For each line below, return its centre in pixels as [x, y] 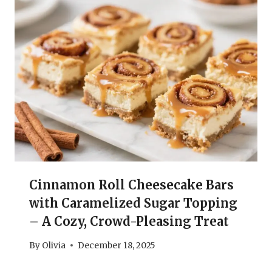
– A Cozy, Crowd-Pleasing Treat [129, 221]
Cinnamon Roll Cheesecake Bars [131, 185]
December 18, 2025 [117, 245]
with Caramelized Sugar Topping [133, 203]
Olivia [54, 245]
